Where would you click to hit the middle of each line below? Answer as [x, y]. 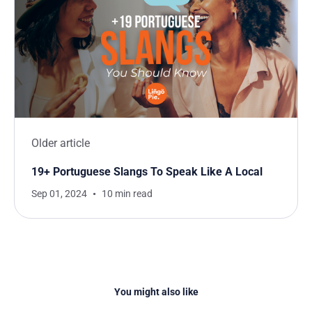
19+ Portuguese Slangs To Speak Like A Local [147, 171]
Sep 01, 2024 [59, 193]
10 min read [127, 193]
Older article [61, 143]
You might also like [156, 291]
